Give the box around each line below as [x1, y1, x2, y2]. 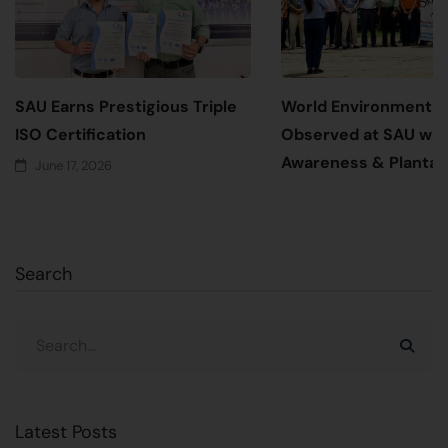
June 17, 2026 [35, 156, 112, 174]
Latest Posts [15, 419, 117, 444]
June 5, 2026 [301, 184, 376, 202]
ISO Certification [15, 123, 146, 145]
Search [15, 261, 72, 286]
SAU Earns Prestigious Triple [15, 95, 237, 117]
